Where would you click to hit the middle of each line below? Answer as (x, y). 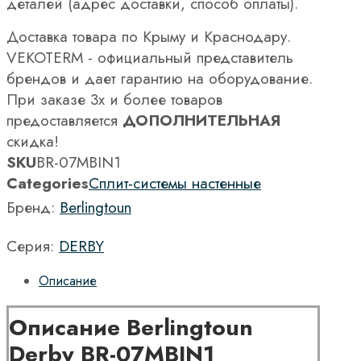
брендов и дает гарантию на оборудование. (160, 78)
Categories (48, 183)
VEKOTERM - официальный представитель (150, 57)
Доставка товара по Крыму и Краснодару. (149, 36)
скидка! (33, 141)
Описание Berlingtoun (131, 327)
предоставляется (64, 120)
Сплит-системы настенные (175, 183)
